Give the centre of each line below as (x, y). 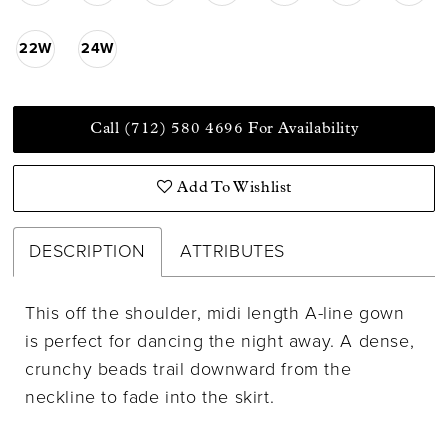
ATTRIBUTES (232, 251)
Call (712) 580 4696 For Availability (224, 129)
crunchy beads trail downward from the (188, 369)
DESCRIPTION (88, 251)
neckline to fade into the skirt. (150, 397)
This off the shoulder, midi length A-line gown (215, 313)
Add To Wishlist (235, 188)
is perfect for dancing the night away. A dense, (220, 341)
